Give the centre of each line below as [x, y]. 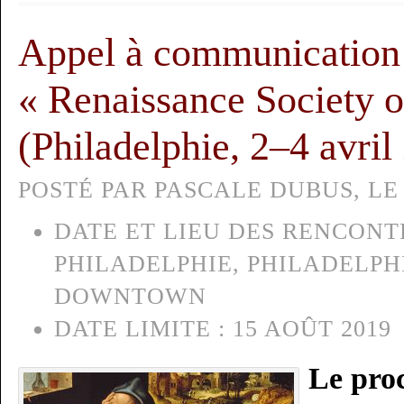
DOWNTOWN [130, 296]
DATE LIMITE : [140, 329]
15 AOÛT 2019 [308, 329]
